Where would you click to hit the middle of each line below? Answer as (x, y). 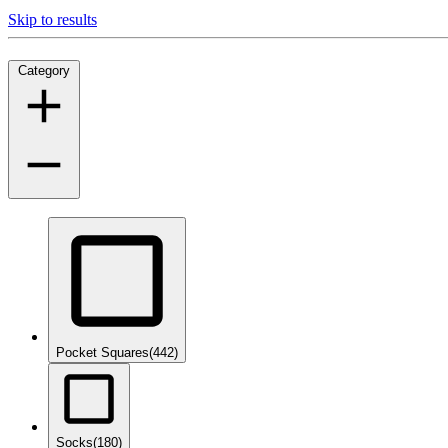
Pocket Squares (102, 353)
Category (44, 70)
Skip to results (52, 19)
